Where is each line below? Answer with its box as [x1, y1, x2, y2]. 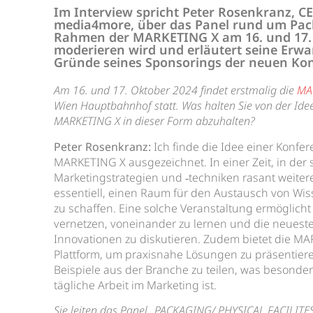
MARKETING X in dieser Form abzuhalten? [54, 113, 259, 129]
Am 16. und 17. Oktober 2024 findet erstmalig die [54, 82, 298, 99]
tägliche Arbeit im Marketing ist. [54, 277, 217, 293]
